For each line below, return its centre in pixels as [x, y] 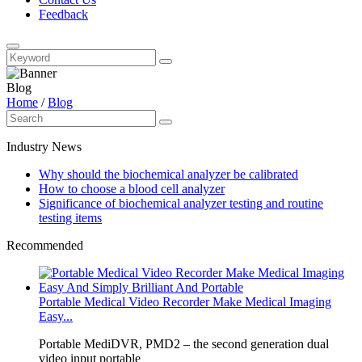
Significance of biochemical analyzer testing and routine [181, 203]
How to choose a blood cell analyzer [132, 189]
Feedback [63, 14]
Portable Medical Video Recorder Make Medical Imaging [185, 302]
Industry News [44, 147]
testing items [70, 218]
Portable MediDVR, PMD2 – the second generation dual [184, 344]
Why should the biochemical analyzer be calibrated [168, 174]
